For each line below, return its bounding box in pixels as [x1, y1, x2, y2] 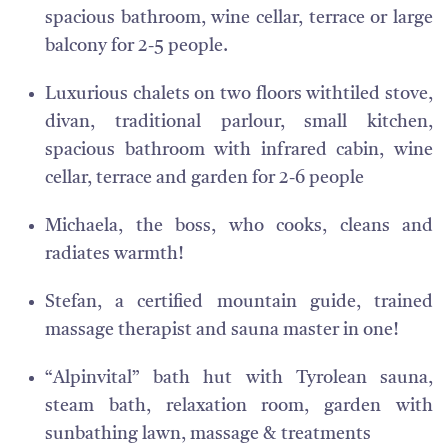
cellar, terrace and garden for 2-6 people [45, 169, 364, 187]
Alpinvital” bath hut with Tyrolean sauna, [53, 369, 433, 387]
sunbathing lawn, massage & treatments [45, 425, 371, 443]
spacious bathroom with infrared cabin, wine [45, 141, 433, 159]
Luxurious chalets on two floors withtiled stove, [45, 85, 433, 103]
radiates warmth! [45, 245, 184, 263]
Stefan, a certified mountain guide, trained [45, 293, 433, 311]
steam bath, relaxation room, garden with [45, 397, 433, 415]
